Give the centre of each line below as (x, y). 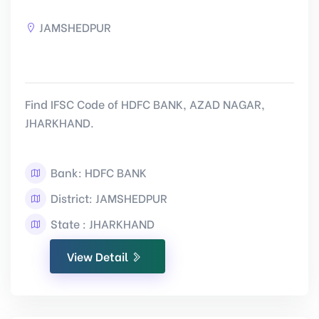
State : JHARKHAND (101, 223)
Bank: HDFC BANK (97, 172)
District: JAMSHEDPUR (108, 198)
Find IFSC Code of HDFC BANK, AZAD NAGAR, (145, 104)
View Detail (99, 256)
